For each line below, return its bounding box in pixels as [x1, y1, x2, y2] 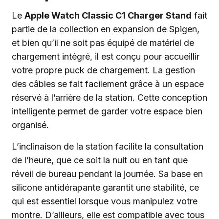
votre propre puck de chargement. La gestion [12, 65, 195, 76]
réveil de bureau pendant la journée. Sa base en [12, 169, 203, 179]
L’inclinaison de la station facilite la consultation [12, 141, 203, 152]
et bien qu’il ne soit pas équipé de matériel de [12, 38, 194, 48]
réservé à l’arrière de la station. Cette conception [12, 92, 207, 103]
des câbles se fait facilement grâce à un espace [12, 79, 204, 89]
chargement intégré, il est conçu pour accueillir [12, 51, 199, 62]
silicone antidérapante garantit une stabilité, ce [12, 182, 199, 193]
